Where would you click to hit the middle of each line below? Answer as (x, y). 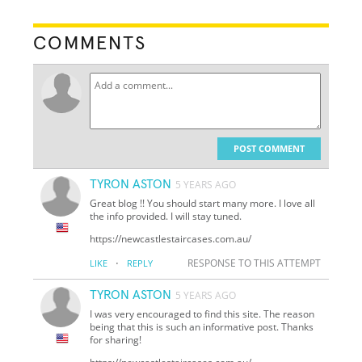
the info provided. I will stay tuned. (166, 216)
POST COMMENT (269, 148)
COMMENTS (90, 43)
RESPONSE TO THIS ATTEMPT (254, 263)
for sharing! (116, 339)
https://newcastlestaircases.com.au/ (171, 238)
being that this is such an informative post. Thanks (202, 326)
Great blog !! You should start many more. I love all (203, 203)
